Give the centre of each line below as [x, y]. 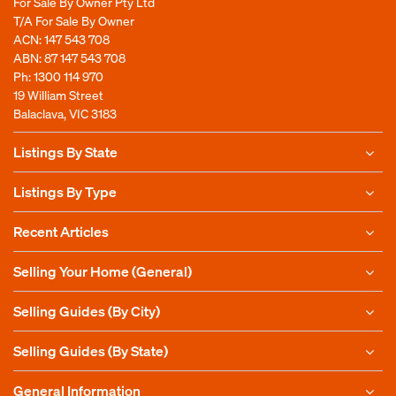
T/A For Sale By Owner [74, 21]
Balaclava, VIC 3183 [65, 114]
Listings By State [65, 152]
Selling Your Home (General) [103, 271]
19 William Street [58, 95]
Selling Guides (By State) [91, 351]
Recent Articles [61, 232]
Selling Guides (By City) [87, 311]
